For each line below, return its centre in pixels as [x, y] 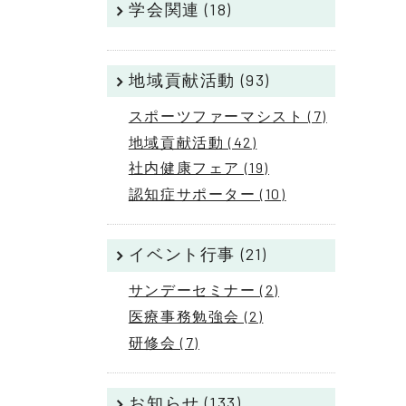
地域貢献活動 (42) [193, 141]
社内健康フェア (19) [199, 168]
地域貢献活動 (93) [199, 79]
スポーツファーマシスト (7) [227, 115]
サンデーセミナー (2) [204, 290]
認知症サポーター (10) [207, 194]
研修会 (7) [164, 342]
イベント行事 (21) [198, 254]
